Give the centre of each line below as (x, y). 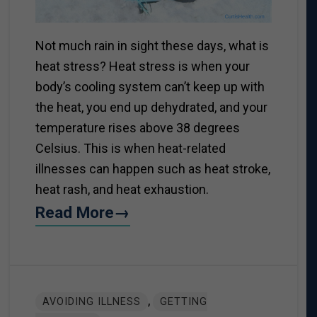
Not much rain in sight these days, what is (152, 46)
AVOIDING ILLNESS (91, 301)
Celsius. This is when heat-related (130, 149)
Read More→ (82, 213)
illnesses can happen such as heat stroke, (152, 169)
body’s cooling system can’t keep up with (150, 87)
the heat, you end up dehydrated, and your (151, 108)
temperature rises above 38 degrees (137, 128)
